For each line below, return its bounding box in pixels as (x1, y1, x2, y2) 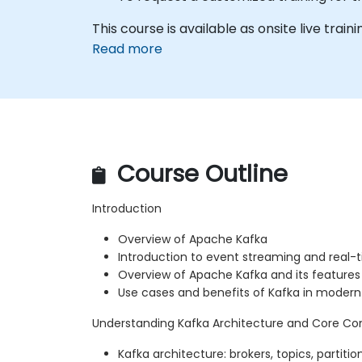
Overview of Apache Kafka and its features (118, 267, 360, 284)
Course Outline (111, 158, 288, 191)
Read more (92, 39, 162, 58)
